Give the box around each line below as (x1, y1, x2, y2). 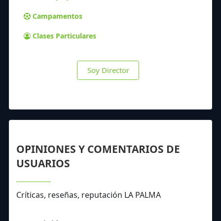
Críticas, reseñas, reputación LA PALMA (16, 189, 161, 201)
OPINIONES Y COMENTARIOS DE (16, 142, 180, 156)
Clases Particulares (33, 31, 96, 41)
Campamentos (33, 11, 82, 21)
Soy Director (87, 65, 129, 75)
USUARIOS (16, 156, 70, 171)
